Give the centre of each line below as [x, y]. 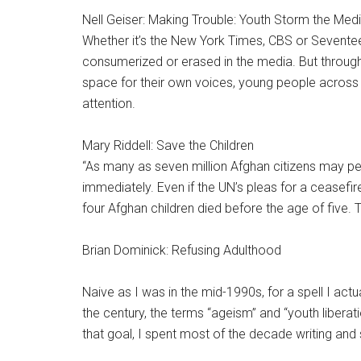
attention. [109, 104]
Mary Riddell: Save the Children [168, 145]
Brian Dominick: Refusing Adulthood [182, 250]
